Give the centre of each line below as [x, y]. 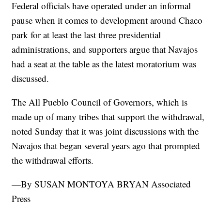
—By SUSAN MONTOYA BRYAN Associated [101, 184]
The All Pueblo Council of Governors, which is [100, 102]
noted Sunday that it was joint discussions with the [105, 131]
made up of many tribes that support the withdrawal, [108, 117]
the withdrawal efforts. [53, 160]
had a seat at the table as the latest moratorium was [104, 64]
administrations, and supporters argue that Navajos [105, 49]
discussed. [31, 78]
